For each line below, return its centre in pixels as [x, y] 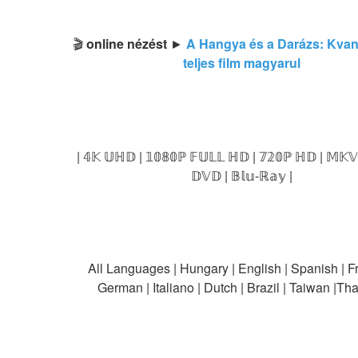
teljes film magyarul [242, 62]
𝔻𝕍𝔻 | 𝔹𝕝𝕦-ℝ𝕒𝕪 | [242, 175]
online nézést [127, 43]
